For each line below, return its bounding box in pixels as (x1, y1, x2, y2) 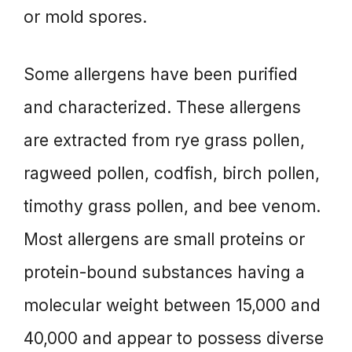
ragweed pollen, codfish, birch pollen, (24, 163, 320, 184)
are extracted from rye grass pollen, (24, 130, 305, 151)
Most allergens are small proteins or (24, 229, 305, 250)
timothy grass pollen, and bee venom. (24, 196, 321, 217)
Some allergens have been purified (24, 64, 298, 85)
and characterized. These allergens (24, 97, 301, 118)
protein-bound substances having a (24, 262, 305, 283)
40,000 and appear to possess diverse (24, 328, 324, 349)
